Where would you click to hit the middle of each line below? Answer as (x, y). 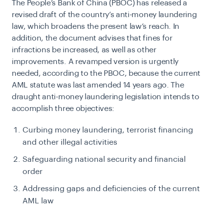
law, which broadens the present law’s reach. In (96, 27)
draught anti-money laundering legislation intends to (106, 97)
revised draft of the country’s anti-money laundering (104, 15)
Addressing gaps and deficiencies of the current (111, 189)
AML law (38, 201)
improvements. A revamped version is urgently (95, 62)
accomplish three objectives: (63, 109)
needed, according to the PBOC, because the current (106, 74)
